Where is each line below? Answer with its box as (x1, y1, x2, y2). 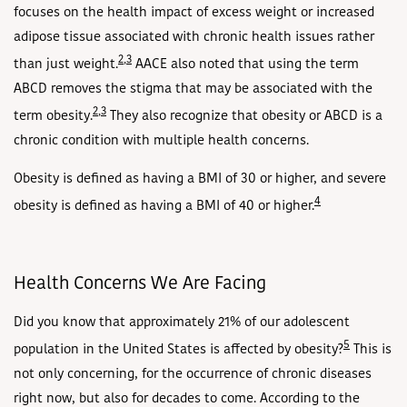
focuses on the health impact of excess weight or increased (14, 6, 374, 21)
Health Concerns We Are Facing (14, 274, 266, 293)
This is (350, 343, 392, 358)
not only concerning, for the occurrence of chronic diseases (14, 368, 372, 382)
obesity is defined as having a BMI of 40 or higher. (14, 200, 314, 214)
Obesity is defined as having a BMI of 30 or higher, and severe (14, 173, 386, 187)
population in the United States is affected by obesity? (14, 343, 343, 358)
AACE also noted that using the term (132, 58, 359, 73)
